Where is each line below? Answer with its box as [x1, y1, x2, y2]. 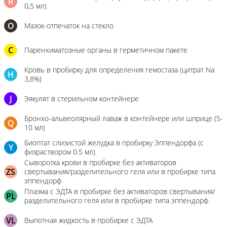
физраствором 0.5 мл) [24, 147, 95, 157]
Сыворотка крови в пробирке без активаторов [24, 158, 176, 167]
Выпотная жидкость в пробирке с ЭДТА [24, 215, 153, 225]
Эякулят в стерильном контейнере [24, 94, 139, 103]
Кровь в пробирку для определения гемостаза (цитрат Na [24, 65, 214, 74]
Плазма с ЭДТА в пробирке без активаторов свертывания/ [24, 186, 215, 196]
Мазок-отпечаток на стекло [24, 21, 113, 30]
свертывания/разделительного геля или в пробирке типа [24, 167, 215, 176]
